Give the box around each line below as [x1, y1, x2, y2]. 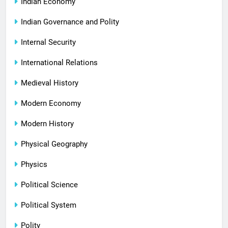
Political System [21, 201, 76, 210]
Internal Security [21, 38, 76, 47]
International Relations [21, 58, 98, 68]
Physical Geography [21, 139, 88, 149]
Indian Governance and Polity [21, 17, 119, 27]
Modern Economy [21, 99, 81, 108]
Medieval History [21, 78, 78, 88]
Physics [21, 160, 47, 169]
